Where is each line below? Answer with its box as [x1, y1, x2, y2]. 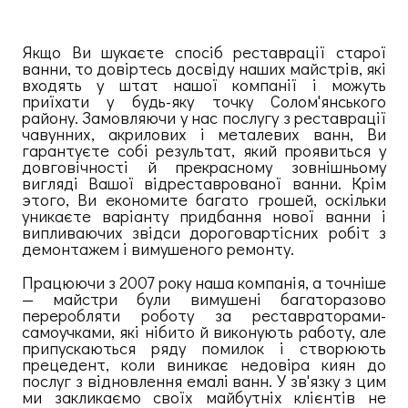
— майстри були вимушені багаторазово [21, 287, 387, 311]
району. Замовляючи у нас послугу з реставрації [21, 105, 387, 128]
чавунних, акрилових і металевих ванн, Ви [21, 121, 387, 145]
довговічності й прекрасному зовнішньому [21, 154, 387, 178]
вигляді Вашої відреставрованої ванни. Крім [21, 170, 387, 194]
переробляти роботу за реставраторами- [21, 303, 387, 327]
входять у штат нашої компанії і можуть [21, 72, 387, 96]
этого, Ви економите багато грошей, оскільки [21, 187, 387, 210]
